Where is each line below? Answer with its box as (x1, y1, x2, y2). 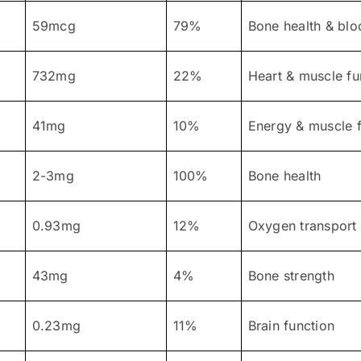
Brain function (247, 317, 335, 334)
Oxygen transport (247, 217, 357, 234)
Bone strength (247, 267, 334, 284)
